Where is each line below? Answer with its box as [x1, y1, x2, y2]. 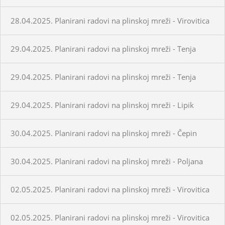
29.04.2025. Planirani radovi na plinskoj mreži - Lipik [11, 99, 194, 110]
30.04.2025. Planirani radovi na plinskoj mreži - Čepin [11, 128, 197, 138]
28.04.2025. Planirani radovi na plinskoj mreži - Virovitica [11, 15, 209, 26]
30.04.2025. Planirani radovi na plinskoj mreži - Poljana [11, 156, 203, 166]
